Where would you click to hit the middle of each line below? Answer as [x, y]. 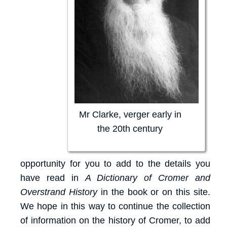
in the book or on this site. [154, 192]
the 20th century [130, 129]
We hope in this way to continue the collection [115, 206]
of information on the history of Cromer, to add [115, 221]
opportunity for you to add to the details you [115, 164]
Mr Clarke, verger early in [130, 115]
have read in [53, 178]
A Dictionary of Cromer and [148, 178]
